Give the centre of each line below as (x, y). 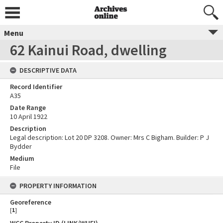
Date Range (28, 108)
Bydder (21, 146)
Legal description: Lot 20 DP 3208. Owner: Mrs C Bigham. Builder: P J (110, 137)
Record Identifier (36, 87)
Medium (22, 158)
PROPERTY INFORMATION (58, 186)
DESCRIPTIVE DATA (48, 70)
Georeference (31, 202)
